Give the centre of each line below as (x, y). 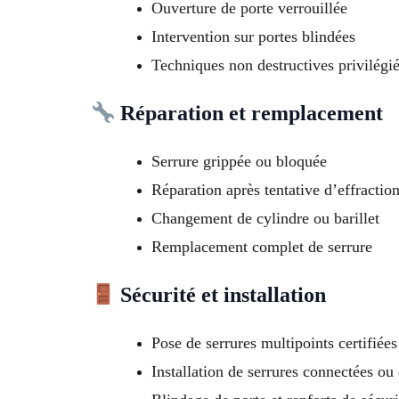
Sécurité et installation (221, 295)
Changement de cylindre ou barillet (265, 219)
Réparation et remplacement (249, 114)
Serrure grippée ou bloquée (239, 162)
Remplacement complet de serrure (262, 247)
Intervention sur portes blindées (253, 37)
